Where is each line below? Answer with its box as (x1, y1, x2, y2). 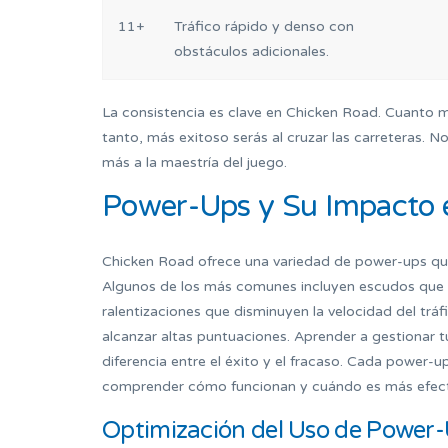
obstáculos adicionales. (174, 43, 329, 61)
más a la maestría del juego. (102, 154, 287, 172)
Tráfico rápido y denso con (174, 18, 354, 36)
